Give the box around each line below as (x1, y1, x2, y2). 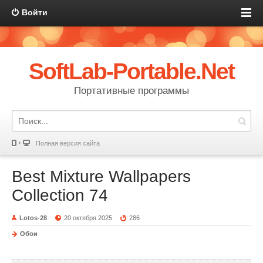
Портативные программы (74, 85, 189, 96)
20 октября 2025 (64, 214, 113, 221)
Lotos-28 (19, 214, 47, 221)
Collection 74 (12, 186, 108, 204)
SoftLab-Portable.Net (28, 59, 235, 84)
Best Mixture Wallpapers (12, 167, 191, 186)
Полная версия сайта (36, 140, 100, 147)
